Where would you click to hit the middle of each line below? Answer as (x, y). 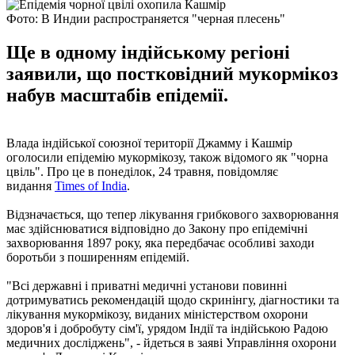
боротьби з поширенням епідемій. (98, 257)
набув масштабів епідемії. (117, 95)
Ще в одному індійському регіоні (148, 52)
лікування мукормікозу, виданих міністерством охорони (157, 314)
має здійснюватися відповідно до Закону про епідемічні (157, 228)
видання (31, 185)
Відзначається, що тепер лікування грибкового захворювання (172, 214)
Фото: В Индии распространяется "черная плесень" (146, 18)
